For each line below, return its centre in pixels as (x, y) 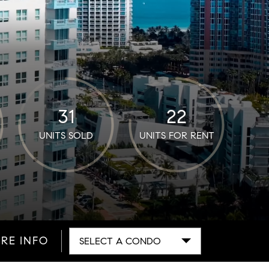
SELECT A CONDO (120, 241)
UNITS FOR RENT (177, 136)
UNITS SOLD (66, 136)
